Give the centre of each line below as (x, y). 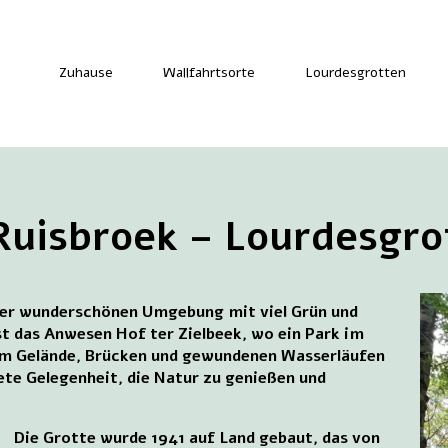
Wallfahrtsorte (208, 73)
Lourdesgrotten (355, 73)
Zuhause (85, 73)
